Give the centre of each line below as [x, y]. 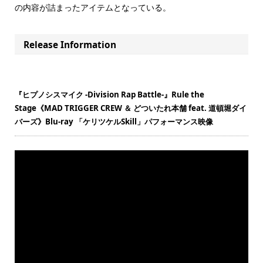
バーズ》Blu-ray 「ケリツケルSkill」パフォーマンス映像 [114, 122]
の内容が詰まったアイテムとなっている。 [92, 8]
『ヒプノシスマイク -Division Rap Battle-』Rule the [109, 95]
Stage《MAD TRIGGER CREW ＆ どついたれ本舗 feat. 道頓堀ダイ [130, 108]
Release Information [70, 45]
